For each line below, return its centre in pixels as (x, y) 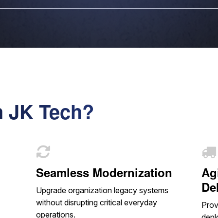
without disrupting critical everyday (96, 203)
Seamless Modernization (104, 173)
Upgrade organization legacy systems (102, 191)
